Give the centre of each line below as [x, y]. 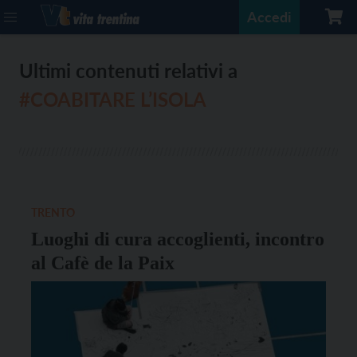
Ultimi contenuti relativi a [128, 71]
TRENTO [53, 212]
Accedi [269, 17]
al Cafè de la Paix [103, 263]
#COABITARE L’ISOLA [113, 99]
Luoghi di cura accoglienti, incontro [178, 239]
